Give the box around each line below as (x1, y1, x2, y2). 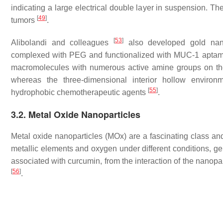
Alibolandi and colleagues (11, 38, 113, 47)
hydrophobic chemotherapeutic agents (11, 88, 148, 97)
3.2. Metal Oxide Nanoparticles (11, 108, 140, 121)
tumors (11, 16, 37, 24)
